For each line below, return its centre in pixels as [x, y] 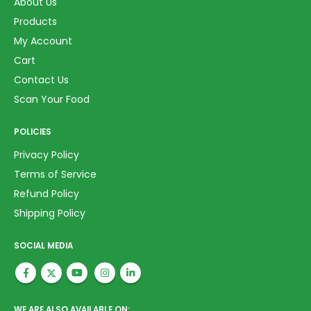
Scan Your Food [52, 100]
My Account [43, 41]
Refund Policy [47, 193]
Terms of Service [55, 174]
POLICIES [33, 132]
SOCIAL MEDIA [43, 245]
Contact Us [41, 80]
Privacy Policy [47, 154]
